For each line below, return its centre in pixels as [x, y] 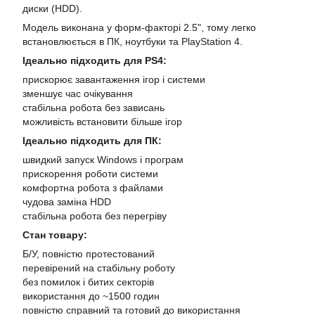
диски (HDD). [52, 8]
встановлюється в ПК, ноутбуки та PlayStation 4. [133, 41]
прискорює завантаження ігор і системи [114, 79]
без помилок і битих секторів [88, 282]
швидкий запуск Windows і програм [103, 160]
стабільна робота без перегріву [95, 216]
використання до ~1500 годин [91, 296]
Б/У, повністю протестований [89, 254]
